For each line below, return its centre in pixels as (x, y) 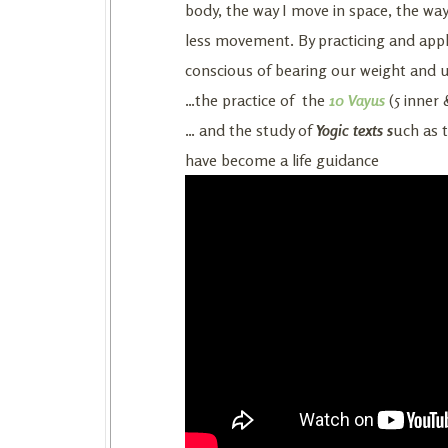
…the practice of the (255, 99)
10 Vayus (355, 99)
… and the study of (250, 129)
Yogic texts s (354, 129)
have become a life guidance (282, 159)
